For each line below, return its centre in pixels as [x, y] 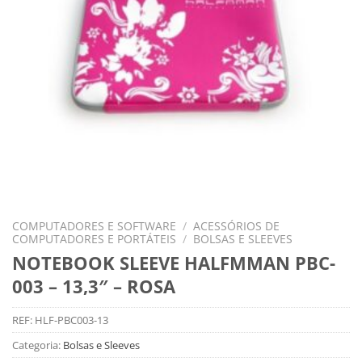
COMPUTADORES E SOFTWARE [94, 226]
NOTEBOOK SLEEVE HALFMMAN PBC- [174, 263]
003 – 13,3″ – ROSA [94, 286]
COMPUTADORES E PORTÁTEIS [94, 239]
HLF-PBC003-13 [72, 320]
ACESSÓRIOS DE [237, 226]
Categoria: [38, 345]
